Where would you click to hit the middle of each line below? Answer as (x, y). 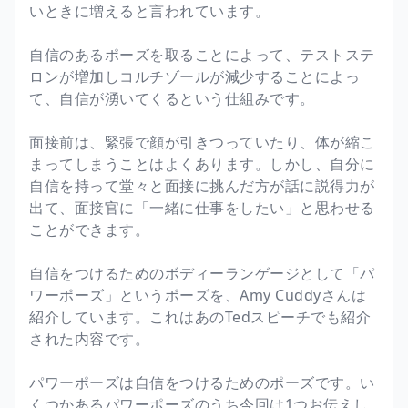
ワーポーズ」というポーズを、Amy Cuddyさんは (198, 295)
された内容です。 (89, 338)
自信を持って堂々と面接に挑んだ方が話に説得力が (202, 185)
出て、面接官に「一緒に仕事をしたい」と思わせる (202, 207)
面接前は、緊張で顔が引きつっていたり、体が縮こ (202, 142)
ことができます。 (89, 229)
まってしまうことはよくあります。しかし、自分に (202, 163)
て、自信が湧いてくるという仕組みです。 (172, 98)
